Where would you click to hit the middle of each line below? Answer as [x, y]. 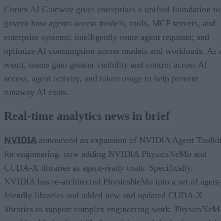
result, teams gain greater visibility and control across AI [106, 64]
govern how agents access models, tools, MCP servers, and [110, 23]
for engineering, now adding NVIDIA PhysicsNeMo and [105, 154]
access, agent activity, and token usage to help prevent [101, 78]
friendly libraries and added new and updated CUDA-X [103, 195]
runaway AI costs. [36, 92]
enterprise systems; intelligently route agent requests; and [107, 37]
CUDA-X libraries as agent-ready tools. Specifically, [99, 167]
